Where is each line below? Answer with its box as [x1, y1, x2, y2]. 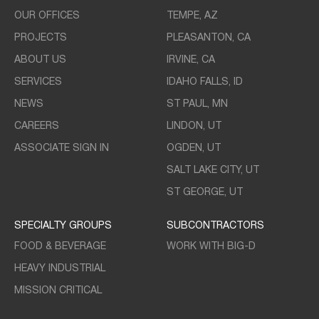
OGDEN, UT [167, 143, 221, 153]
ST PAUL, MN [167, 99, 228, 109]
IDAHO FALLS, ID [167, 77, 243, 87]
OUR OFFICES [14, 11, 80, 21]
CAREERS [14, 121, 59, 131]
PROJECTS [14, 33, 67, 43]
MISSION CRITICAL [14, 286, 102, 296]
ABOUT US [14, 55, 66, 65]
